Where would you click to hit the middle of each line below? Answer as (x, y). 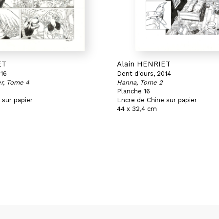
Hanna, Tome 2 (140, 82)
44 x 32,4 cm (137, 109)
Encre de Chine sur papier (157, 100)
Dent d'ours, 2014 (144, 74)
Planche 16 (133, 91)
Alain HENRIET (144, 64)
